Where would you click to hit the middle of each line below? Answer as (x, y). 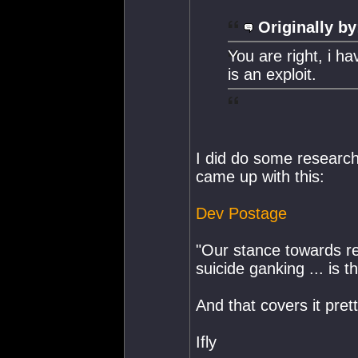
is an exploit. (272, 74)
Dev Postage (241, 213)
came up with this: (260, 176)
